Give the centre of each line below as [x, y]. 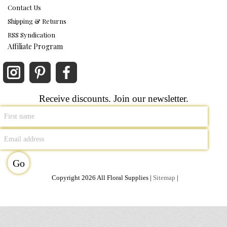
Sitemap [164, 178]
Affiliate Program [35, 46]
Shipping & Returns [37, 21]
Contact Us [24, 7]
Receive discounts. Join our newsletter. [113, 99]
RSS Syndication [31, 35]
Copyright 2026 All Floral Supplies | [102, 178]
